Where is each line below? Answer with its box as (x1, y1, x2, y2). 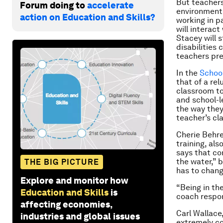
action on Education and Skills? (20, 11, 155, 22)
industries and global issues (20, 211, 140, 222)
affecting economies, (20, 199, 112, 210)
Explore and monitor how (20, 175, 128, 186)
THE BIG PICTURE (24, 157, 99, 167)
